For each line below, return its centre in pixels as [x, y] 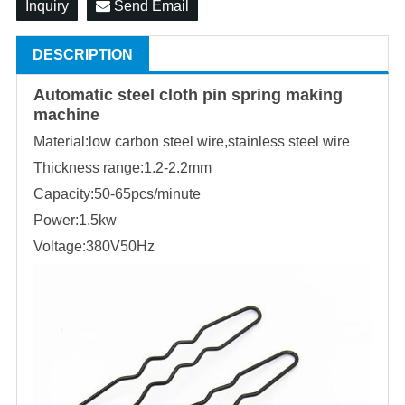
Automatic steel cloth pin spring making [188, 94]
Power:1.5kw [75, 220]
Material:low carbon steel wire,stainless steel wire [192, 141]
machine [66, 114]
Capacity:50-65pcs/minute [117, 193]
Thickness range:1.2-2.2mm [122, 167]
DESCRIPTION [83, 54]
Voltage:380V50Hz [94, 246]
